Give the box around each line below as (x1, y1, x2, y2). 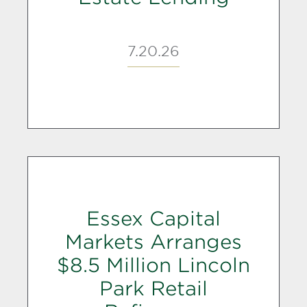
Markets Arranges (65, 230, 242, 254)
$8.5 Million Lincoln (57, 253, 250, 277)
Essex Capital (86, 206, 221, 230)
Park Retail (99, 276, 208, 300)
